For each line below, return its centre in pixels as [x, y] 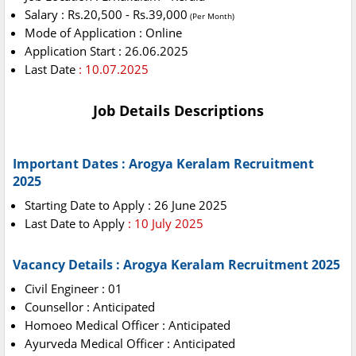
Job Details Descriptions [178, 111]
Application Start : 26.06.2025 [106, 51]
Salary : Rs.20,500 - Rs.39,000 [106, 15]
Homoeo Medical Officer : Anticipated [128, 325]
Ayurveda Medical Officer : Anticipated [130, 344]
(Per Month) [211, 16]
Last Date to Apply [76, 224]
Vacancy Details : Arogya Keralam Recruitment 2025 [176, 265]
